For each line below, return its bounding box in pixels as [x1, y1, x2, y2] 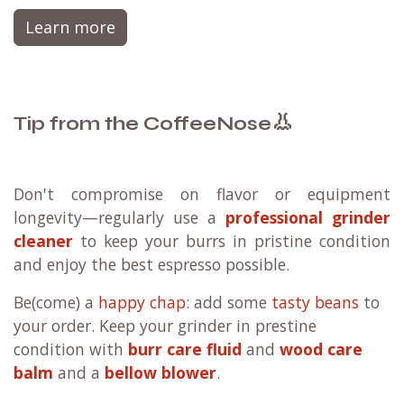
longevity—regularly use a [14, 207, 225, 229]
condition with [14, 338, 128, 361]
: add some [186, 291, 271, 314]
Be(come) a [14, 291, 98, 314]
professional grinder [225, 207, 390, 229]
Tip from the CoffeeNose [14, 113, 271, 136]
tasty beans [271, 291, 359, 314]
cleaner [14, 230, 73, 252]
